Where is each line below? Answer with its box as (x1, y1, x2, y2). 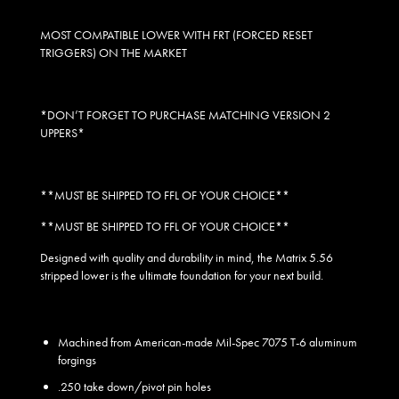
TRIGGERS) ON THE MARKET (40, 45, 187, 61)
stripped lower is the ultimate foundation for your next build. (40, 267, 326, 284)
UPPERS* (40, 125, 85, 142)
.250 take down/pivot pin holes (58, 379, 211, 395)
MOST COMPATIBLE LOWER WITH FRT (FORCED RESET (40, 27, 313, 44)
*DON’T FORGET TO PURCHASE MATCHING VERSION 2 (40, 107, 330, 124)
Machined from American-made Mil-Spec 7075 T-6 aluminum (58, 334, 357, 351)
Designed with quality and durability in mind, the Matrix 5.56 (40, 249, 333, 266)
